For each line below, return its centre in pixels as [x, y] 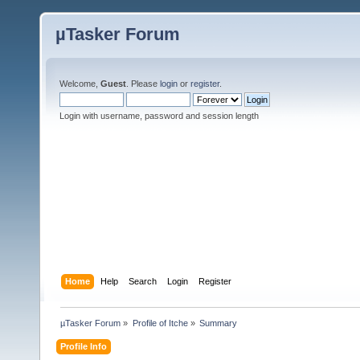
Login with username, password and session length [159, 116]
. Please [143, 84]
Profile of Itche [160, 323]
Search [143, 281]
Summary [218, 323]
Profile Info [84, 346]
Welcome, [80, 84]
